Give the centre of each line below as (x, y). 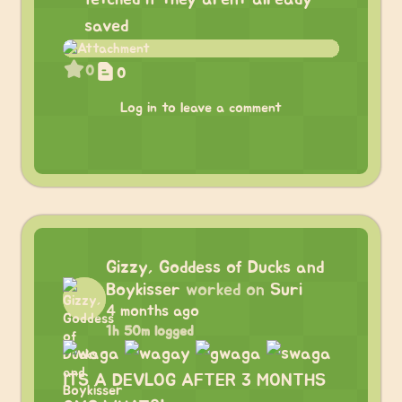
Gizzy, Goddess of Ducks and (215, 267)
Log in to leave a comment (201, 108)
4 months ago (153, 311)
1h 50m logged (150, 331)
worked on (225, 290)
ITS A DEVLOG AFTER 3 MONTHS (194, 380)
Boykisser (143, 290)
